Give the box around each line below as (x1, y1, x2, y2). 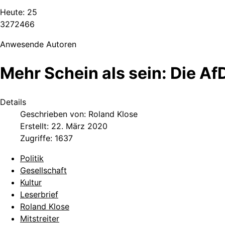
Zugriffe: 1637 (20, 133, 73, 144)
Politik (20, 153, 44, 164)
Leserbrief (20, 189, 58, 200)
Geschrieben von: (20, 109, 88, 120)
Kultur (20, 177, 42, 188)
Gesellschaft (20, 165, 67, 176)
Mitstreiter (20, 213, 59, 224)
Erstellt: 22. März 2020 (20, 121, 107, 132)
